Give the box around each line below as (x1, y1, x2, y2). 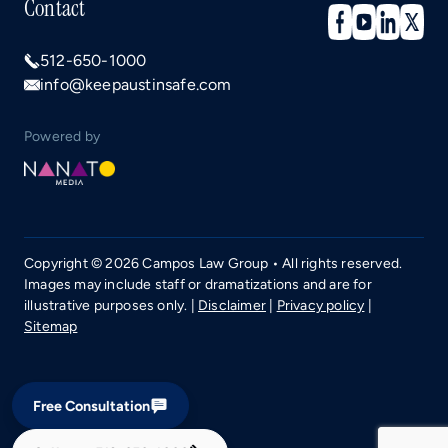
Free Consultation (33, 396, 150, 415)
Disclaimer (198, 297, 266, 314)
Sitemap (24, 318, 78, 335)
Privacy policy (276, 297, 365, 314)
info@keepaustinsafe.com (40, 75, 232, 94)
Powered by (24, 128, 100, 145)
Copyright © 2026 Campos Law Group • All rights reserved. (24, 255, 403, 272)
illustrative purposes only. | (24, 297, 198, 314)
